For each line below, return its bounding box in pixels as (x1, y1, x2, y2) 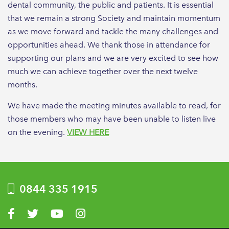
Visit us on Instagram (75, 207, 152, 217)
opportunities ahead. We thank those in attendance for (8, 39, 210, 50)
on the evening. (8, 127, 67, 137)
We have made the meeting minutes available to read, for (8, 100, 221, 110)
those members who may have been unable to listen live (8, 113, 216, 124)
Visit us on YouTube (50, 207, 122, 217)
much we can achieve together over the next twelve (8, 66, 198, 76)
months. (8, 79, 37, 89)
